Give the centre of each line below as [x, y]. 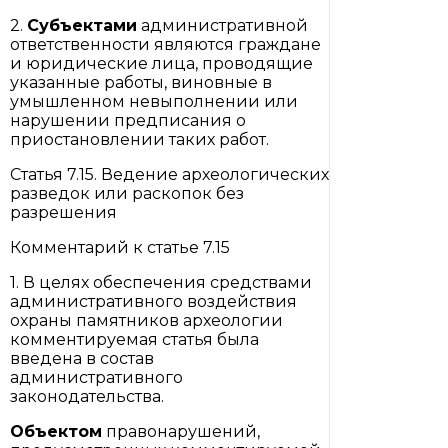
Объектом [56, 431]
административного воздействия [153, 301]
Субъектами [82, 25]
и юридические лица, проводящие [161, 63]
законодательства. [87, 396]
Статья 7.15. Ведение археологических [169, 174]
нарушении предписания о [128, 120]
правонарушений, [181, 431]
